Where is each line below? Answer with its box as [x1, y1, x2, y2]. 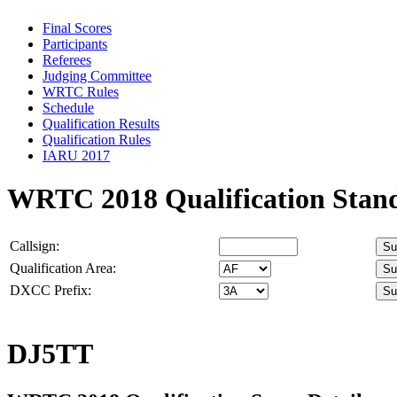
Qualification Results [43, 115, 160, 131]
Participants [43, 35, 107, 51]
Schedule [43, 99, 94, 115]
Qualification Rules [43, 131, 151, 147]
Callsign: [10, 237, 59, 253]
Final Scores [43, 19, 112, 35]
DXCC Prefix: [10, 282, 91, 298]
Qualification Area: [10, 260, 116, 276]
